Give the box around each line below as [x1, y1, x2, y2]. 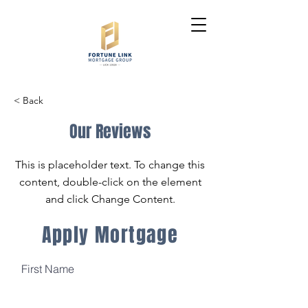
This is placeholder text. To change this [15, 158, 205, 171]
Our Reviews [69, 120, 151, 144]
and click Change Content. [45, 192, 175, 206]
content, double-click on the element [19, 175, 201, 188]
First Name [21, 262, 74, 276]
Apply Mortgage [41, 221, 179, 249]
